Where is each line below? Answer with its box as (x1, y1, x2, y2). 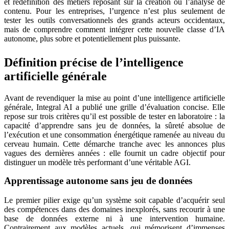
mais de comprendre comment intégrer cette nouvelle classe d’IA (4, 25, 225, 34)
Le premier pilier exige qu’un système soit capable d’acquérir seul (4, 196, 225, 205)
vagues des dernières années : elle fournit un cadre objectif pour (4, 148, 225, 157)
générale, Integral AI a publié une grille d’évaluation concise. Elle (4, 102, 225, 111)
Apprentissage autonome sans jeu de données (4, 175, 192, 186)
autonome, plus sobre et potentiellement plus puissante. (4, 34, 180, 43)
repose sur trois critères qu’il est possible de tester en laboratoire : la (4, 111, 225, 121)
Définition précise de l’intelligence (4, 55, 184, 69)
